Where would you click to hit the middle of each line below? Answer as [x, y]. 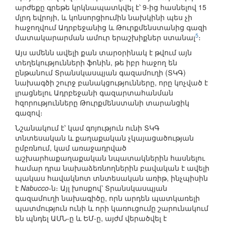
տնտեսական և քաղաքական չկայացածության [104, 138]
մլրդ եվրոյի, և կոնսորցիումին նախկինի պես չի [104, 17]
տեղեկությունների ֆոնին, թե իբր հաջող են [96, 63]
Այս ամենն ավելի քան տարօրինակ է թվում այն [103, 52]
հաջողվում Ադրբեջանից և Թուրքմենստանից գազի [111, 27]
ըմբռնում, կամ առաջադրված [71, 148]
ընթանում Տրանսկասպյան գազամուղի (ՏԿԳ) [100, 73]
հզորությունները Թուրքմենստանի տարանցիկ [102, 103]
